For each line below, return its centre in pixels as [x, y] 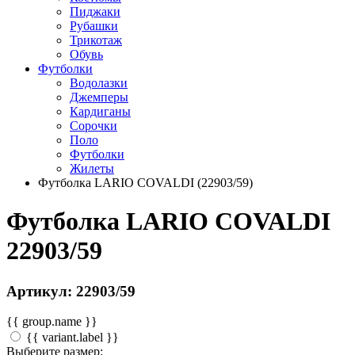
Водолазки [99, 82]
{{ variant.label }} [73, 338]
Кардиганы [100, 111]
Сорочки [94, 125]
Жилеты [92, 168]
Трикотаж [96, 40]
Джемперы [99, 97]
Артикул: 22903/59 [71, 291]
